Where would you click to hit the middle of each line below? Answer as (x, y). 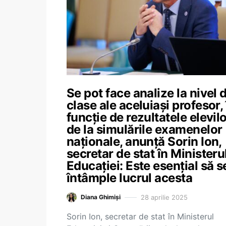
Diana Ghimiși (101, 197)
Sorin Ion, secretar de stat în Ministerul (140, 216)
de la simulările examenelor (145, 129)
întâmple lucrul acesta (130, 178)
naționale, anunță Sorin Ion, (144, 142)
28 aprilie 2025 (164, 197)
